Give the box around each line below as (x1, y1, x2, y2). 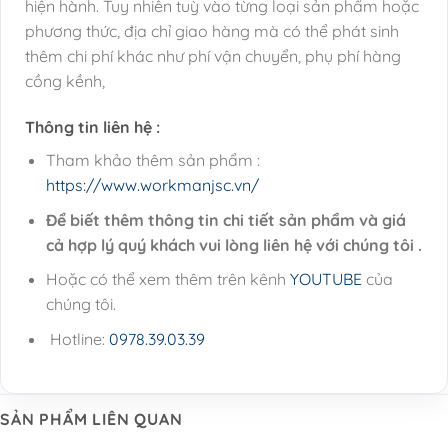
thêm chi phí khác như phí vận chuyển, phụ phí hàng (25, 46, 401, 67)
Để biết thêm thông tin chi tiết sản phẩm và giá (45, 209, 406, 230)
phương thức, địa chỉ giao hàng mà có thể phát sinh (25, 21, 399, 42)
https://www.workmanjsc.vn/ (45, 175, 259, 196)
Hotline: (45, 328, 109, 349)
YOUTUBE (289, 269, 362, 290)
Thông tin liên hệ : (25, 117, 160, 138)
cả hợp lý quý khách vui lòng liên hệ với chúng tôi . (45, 234, 422, 255)
